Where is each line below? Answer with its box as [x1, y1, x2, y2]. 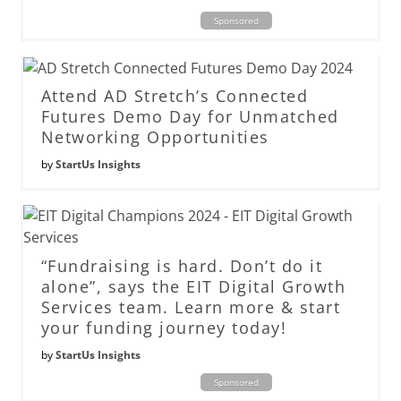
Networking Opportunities [40, 126, 269, 149]
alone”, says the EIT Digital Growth [40, 275, 346, 297]
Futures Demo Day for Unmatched [40, 106, 339, 128]
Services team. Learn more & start [40, 295, 341, 318]
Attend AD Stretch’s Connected [40, 85, 309, 107]
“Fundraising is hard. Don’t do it [40, 254, 323, 277]
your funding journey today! [40, 316, 287, 338]
